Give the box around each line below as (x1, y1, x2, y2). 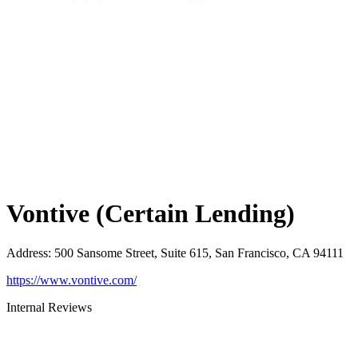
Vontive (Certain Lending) (6, 199, 295, 229)
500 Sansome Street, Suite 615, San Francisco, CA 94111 (54, 245, 344, 260)
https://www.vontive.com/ (6, 272, 137, 287)
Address (6, 245, 48, 260)
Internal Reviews (6, 300, 92, 314)
